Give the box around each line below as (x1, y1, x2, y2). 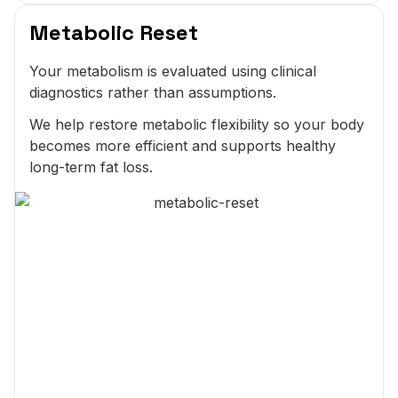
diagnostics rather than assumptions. (29, 83, 276, 101)
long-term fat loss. (29, 157, 153, 176)
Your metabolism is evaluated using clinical (29, 61, 316, 80)
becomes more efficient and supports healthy (29, 136, 336, 155)
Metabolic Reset (29, 18, 198, 46)
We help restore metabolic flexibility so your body (29, 115, 364, 133)
